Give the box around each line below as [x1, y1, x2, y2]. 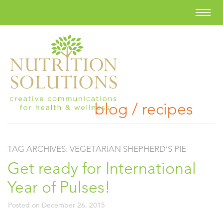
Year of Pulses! [7, 178, 111, 197]
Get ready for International [7, 159, 196, 178]
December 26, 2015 [42, 201, 105, 210]
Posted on [8, 201, 42, 210]
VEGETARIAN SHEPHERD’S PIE [70, 144, 186, 154]
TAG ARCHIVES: [7, 144, 70, 154]
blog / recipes [95, 100, 193, 118]
